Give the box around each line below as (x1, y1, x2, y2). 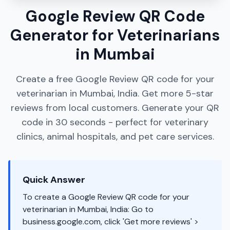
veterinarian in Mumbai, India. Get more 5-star (16, 87, 214, 100)
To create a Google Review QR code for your (23, 191, 189, 202)
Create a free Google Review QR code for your (15, 73, 215, 85)
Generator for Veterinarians (10, 25, 220, 45)
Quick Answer (23, 174, 85, 186)
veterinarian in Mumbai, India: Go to (23, 204, 154, 215)
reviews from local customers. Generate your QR (11, 102, 219, 114)
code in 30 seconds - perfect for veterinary (22, 116, 208, 128)
